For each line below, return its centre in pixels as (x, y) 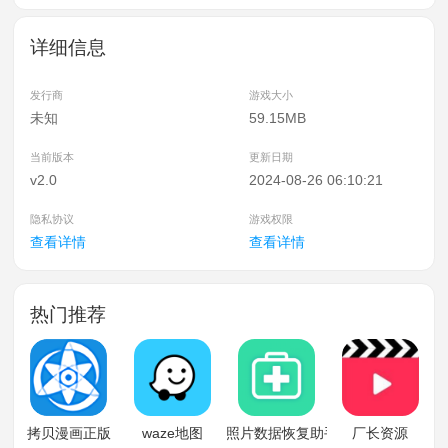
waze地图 (173, 432)
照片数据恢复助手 (282, 432)
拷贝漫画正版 (68, 432)
